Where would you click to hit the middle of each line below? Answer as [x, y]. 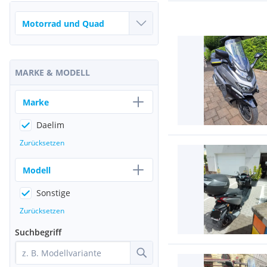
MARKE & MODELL [52, 72]
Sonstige [53, 193]
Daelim [50, 125]
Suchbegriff [38, 232]
